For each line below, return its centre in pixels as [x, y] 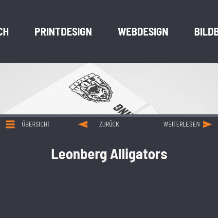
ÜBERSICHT [36, 124]
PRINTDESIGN [63, 31]
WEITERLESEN [182, 124]
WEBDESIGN [143, 31]
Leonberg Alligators [109, 153]
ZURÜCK [109, 124]
